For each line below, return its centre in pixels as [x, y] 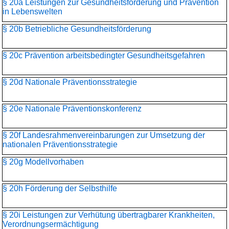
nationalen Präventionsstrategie [60, 144]
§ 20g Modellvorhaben [43, 162]
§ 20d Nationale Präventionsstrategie [70, 82]
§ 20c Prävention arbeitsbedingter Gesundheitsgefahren [104, 55]
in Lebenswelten [32, 12]
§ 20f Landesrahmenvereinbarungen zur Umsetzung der [104, 135]
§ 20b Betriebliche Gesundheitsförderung [77, 29]
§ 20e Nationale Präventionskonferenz [72, 109]
